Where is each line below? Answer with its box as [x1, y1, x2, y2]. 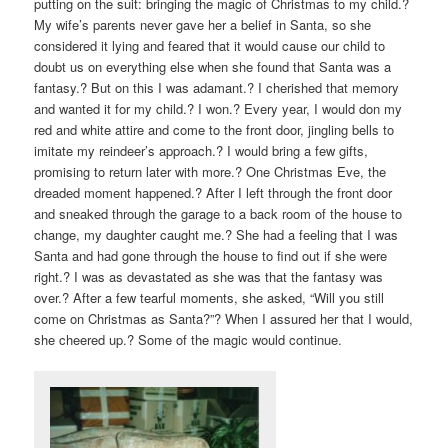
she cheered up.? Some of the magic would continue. [34, 329, 343, 349]
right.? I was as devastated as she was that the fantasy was [34, 266, 384, 286]
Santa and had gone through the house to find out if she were [34, 245, 388, 265]
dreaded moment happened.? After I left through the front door [34, 182, 393, 202]
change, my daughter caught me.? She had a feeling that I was [34, 224, 399, 244]
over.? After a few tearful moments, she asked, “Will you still [34, 287, 385, 307]
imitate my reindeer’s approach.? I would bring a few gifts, [34, 140, 369, 160]
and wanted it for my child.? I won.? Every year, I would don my [34, 98, 403, 118]
